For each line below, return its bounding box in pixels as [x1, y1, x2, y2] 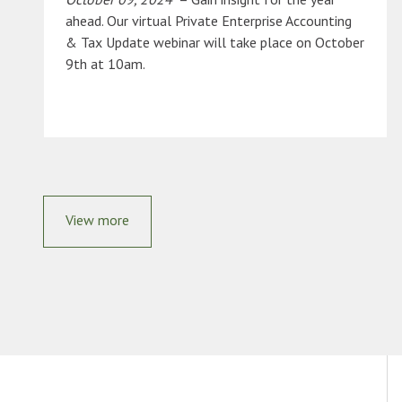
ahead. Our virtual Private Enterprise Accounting [66, 12, 352, 31]
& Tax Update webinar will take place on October [66, 33, 364, 52]
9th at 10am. [66, 55, 145, 74]
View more [66, 211, 129, 230]
